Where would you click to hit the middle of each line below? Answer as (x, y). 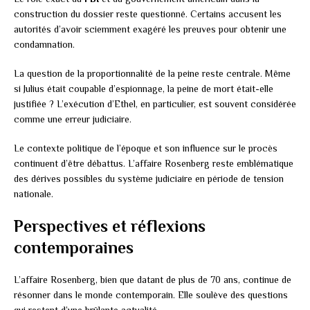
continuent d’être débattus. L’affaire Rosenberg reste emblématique (154, 163)
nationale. (34, 193)
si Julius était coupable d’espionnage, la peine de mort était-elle (144, 88)
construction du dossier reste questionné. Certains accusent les (148, 13)
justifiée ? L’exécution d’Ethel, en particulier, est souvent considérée (155, 103)
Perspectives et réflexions (110, 226)
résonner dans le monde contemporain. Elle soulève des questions (151, 294)
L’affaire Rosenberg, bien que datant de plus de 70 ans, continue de (153, 279)
